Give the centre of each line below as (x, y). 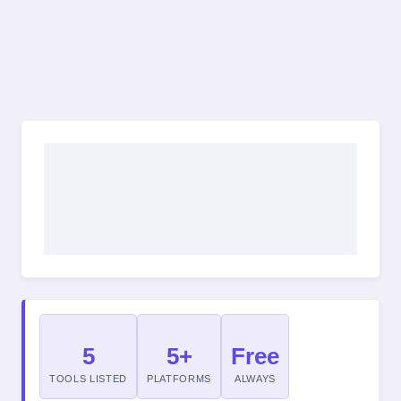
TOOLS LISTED (89, 379)
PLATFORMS (179, 379)
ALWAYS (256, 379)
